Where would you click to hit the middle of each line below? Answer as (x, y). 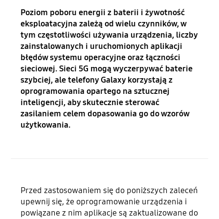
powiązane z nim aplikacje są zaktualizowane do (109, 213)
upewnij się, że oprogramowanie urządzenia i (104, 201)
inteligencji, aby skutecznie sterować (90, 103)
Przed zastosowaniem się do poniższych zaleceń (109, 190)
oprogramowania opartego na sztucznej (95, 91)
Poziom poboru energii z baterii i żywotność (103, 13)
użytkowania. (46, 125)
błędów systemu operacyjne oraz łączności (101, 58)
